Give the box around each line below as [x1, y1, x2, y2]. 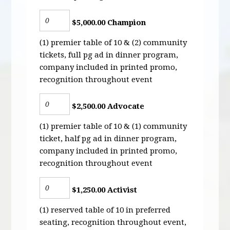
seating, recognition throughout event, [40, 217, 187, 227]
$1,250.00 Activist [70, 185, 138, 195]
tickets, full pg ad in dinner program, [40, 50, 179, 60]
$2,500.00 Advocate [70, 101, 145, 111]
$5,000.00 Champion [70, 17, 146, 27]
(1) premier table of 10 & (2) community [40, 37, 187, 47]
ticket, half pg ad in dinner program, [40, 133, 177, 143]
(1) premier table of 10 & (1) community [40, 121, 187, 131]
